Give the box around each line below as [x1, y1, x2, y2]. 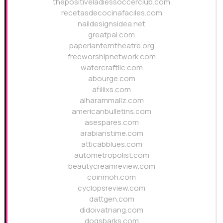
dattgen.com [89, 193, 134, 204]
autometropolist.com [74, 149, 149, 160]
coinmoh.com [87, 171, 136, 182]
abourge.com [88, 73, 135, 84]
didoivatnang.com [80, 204, 143, 215]
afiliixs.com [92, 84, 131, 95]
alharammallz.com [79, 95, 144, 106]
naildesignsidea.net [78, 18, 145, 29]
